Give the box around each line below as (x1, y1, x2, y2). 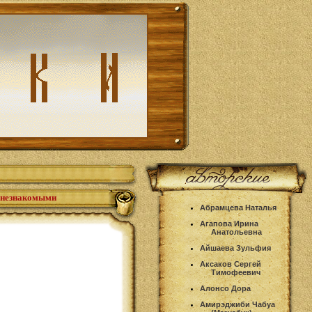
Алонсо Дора (200, 284, 251, 292)
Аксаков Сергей (200, 260, 261, 268)
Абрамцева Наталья (200, 203, 276, 212)
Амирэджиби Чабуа (200, 300, 275, 309)
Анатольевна (211, 228, 262, 236)
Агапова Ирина (200, 219, 258, 228)
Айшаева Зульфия (200, 244, 271, 252)
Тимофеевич (211, 268, 260, 276)
